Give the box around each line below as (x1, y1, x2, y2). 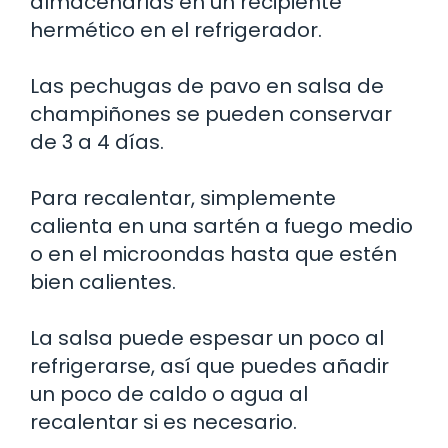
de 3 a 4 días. (30, 128, 164, 157)
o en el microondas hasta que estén (30, 240, 397, 269)
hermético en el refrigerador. (30, 16, 322, 45)
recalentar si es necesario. (30, 408, 297, 437)
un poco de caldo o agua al (30, 380, 308, 409)
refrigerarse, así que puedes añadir (30, 352, 389, 381)
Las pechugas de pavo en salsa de (30, 72, 384, 101)
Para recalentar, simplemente (30, 184, 336, 213)
